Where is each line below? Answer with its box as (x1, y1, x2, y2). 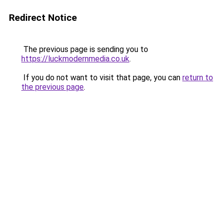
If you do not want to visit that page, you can (21, 73, 182, 82)
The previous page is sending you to (21, 45, 148, 54)
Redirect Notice (9, 12, 77, 23)
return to (182, 73, 213, 82)
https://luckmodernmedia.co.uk (21, 54, 129, 63)
